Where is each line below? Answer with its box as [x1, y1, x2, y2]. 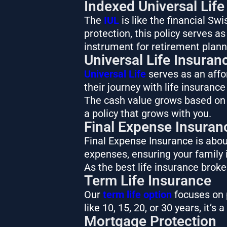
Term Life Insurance [84, 172, 211, 189]
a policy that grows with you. [84, 107, 211, 120]
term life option [102, 188, 172, 201]
